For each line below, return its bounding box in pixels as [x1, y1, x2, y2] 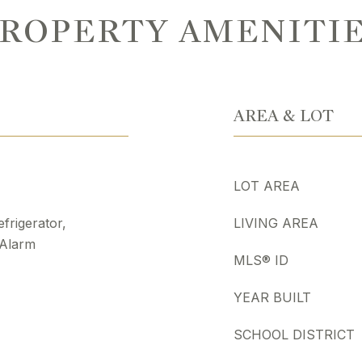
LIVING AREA [234, 215, 318, 231]
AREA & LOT [234, 105, 334, 126]
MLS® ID [234, 252, 288, 268]
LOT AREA [234, 178, 300, 194]
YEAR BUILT [234, 289, 311, 305]
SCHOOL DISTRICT [234, 326, 355, 343]
